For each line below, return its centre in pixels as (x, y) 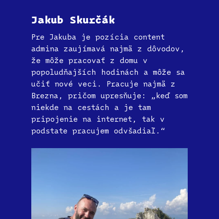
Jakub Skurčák (73, 20)
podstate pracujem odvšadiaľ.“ (98, 131)
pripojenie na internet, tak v (98, 119)
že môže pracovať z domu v (89, 60)
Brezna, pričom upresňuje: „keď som (109, 96)
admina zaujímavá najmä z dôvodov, (108, 49)
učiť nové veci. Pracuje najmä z (103, 84)
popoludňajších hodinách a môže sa (108, 72)
